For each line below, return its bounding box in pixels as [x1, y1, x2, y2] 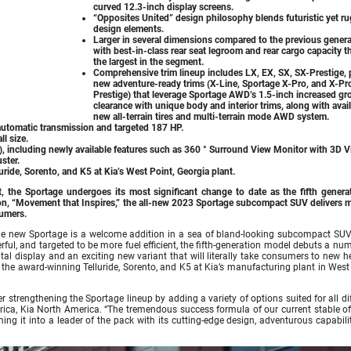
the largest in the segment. [93, 56, 204, 67]
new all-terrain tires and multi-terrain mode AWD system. [93, 110, 329, 122]
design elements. [93, 23, 164, 34]
